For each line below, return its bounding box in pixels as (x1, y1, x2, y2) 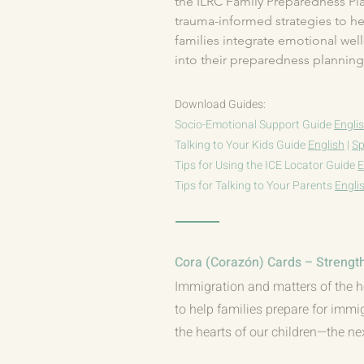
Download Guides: (175, 96, 266, 113)
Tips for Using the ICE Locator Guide (175, 157, 357, 174)
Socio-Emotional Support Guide (175, 116, 334, 133)
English (308, 136, 344, 154)
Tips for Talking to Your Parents (175, 177, 335, 194)
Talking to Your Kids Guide (175, 136, 308, 154)
